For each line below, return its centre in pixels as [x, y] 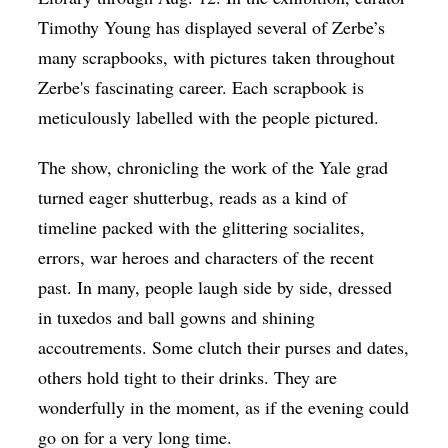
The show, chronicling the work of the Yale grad [213, 167]
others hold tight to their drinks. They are [188, 377]
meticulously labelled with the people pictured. [209, 117]
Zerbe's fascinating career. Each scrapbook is [201, 87]
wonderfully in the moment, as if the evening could [224, 407]
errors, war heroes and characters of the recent [206, 257]
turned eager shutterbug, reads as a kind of [193, 197]
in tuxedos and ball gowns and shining [177, 317]
